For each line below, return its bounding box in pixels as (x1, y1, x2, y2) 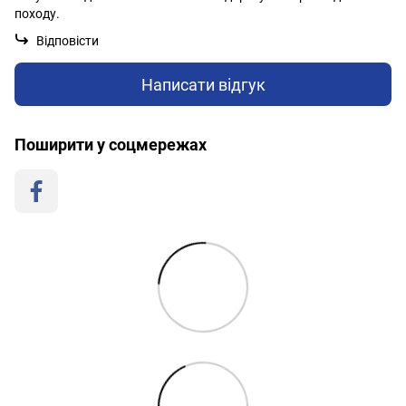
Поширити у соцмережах (14, 135, 207, 155)
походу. (14, 6, 60, 22)
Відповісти (36, 34, 99, 49)
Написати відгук (140, 74, 266, 94)
